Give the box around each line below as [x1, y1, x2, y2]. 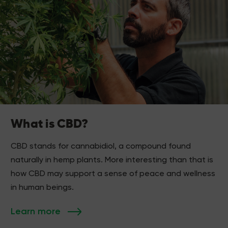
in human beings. [11, 182, 74, 192]
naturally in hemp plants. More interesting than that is [11, 155, 213, 164]
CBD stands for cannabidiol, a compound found [11, 141, 191, 151]
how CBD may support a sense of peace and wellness [11, 168, 215, 178]
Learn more [11, 206, 61, 217]
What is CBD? [11, 116, 88, 131]
